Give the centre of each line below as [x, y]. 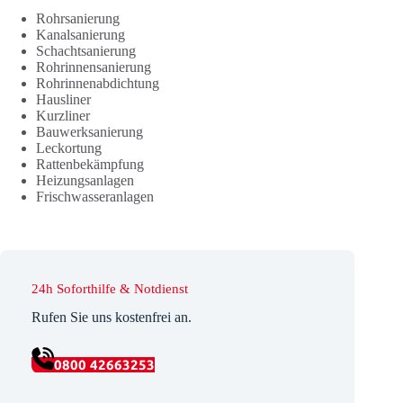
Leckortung [69, 148]
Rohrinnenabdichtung [98, 83]
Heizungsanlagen [85, 180]
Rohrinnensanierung [94, 67]
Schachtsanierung [86, 51]
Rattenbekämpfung [90, 164]
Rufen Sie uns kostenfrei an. [112, 318]
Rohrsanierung [78, 18]
